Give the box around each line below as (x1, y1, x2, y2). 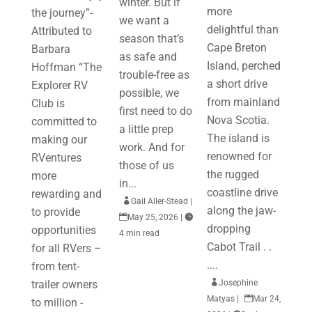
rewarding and (31, 187, 102, 201)
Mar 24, (253, 294, 281, 304)
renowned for (207, 150, 272, 163)
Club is (31, 97, 65, 110)
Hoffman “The (31, 61, 102, 74)
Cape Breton (207, 41, 267, 54)
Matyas (207, 294, 235, 304)
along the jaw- (207, 204, 276, 217)
